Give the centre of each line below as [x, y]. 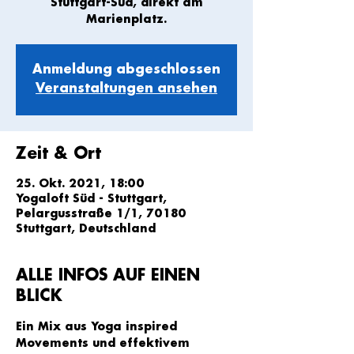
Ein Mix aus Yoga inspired [98, 327]
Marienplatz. [126, 20]
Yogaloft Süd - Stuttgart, [91, 199]
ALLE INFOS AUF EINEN [108, 276]
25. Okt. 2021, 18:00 [80, 184]
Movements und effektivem [105, 344]
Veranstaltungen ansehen [126, 89]
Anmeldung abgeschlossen [126, 70]
